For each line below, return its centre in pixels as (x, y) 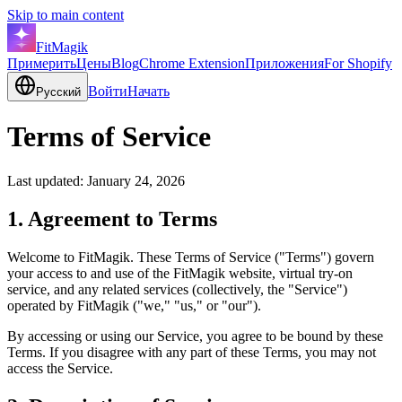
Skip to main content (66, 15)
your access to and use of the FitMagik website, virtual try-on (180, 273)
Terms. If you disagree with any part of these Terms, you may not (192, 352)
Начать (149, 91)
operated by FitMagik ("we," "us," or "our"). (134, 305)
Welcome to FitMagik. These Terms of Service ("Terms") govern (191, 257)
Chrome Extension (192, 63)
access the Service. (60, 368)
